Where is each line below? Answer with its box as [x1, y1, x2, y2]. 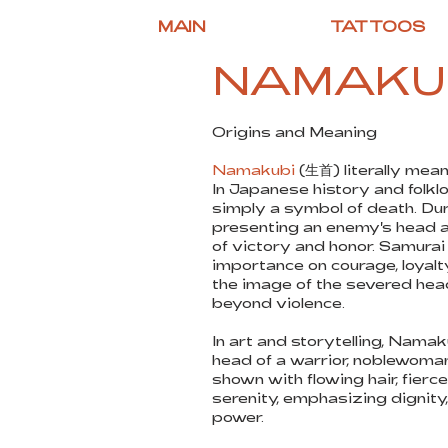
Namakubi [212, 161, 295, 178]
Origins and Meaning [212, 123, 377, 140]
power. [212, 408, 264, 425]
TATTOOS [330, 17, 425, 35]
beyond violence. [212, 294, 345, 311]
